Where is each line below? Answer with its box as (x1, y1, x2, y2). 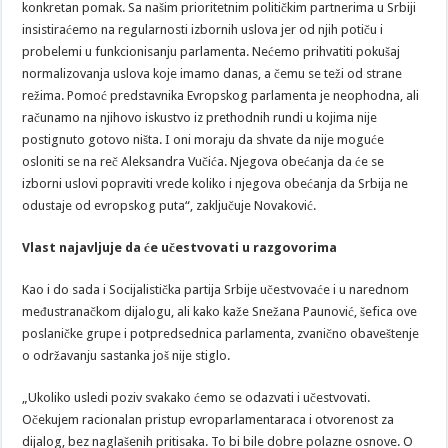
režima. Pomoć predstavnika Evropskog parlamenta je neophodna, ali (22, 87, 420, 103)
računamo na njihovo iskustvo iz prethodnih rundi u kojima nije (22, 109, 378, 125)
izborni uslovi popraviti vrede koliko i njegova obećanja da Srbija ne (22, 175, 409, 191)
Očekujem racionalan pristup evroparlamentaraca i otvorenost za (22, 411, 395, 427)
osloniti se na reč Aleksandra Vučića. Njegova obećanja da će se (22, 153, 385, 169)
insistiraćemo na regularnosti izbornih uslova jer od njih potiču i (22, 21, 384, 37)
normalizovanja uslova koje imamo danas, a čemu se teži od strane (22, 65, 403, 81)
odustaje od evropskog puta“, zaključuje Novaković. (22, 197, 317, 213)
